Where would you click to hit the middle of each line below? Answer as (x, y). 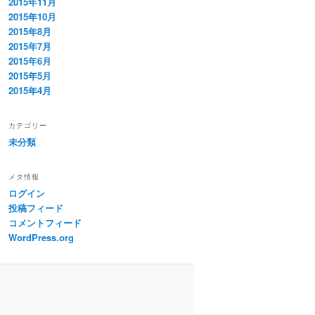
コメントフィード (45, 223)
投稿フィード (36, 208)
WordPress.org (41, 238)
